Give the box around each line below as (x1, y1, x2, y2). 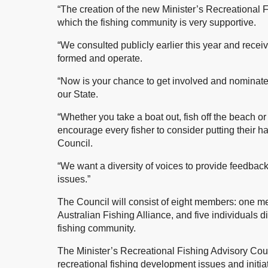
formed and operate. (57, 53, 142, 63)
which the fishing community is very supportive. (57, 17, 256, 28)
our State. (57, 89, 98, 99)
